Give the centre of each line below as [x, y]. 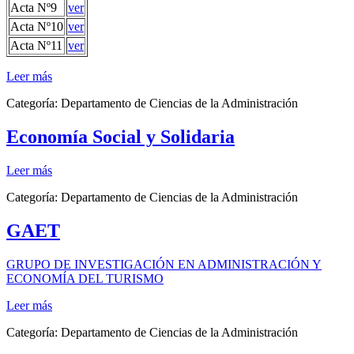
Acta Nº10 [37, 27]
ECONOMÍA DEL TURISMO [85, 278]
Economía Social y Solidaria [121, 137]
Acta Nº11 [36, 46]
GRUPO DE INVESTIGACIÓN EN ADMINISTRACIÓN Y [164, 264]
